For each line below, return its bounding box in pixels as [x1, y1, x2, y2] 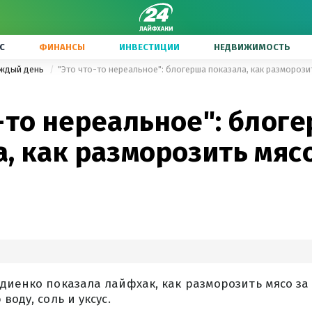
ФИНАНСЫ [39, 42, 85, 52]
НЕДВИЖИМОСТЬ [214, 42, 290, 52]
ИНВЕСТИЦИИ [119, 42, 180, 52]
